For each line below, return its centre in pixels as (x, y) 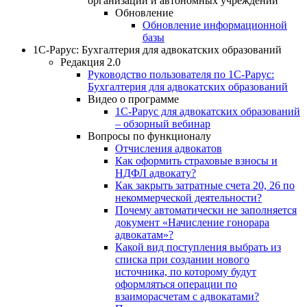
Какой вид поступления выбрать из (198, 247)
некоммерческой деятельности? (188, 197)
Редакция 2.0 (90, 62)
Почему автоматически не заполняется (206, 210)
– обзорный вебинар (163, 123)
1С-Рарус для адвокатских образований (208, 111)
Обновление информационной (215, 25)
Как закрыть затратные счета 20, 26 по (205, 185)
